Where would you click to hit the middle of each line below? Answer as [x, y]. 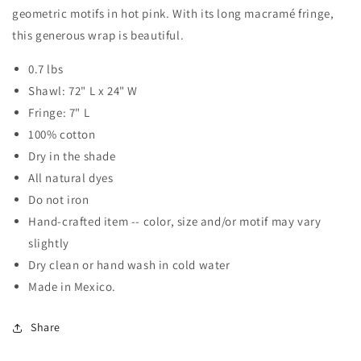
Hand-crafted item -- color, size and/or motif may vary [175, 222]
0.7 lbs [46, 69]
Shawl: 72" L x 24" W [83, 91]
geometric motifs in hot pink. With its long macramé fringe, [173, 14]
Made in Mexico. [72, 287]
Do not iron [59, 200]
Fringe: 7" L [59, 113]
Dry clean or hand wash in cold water [129, 265]
